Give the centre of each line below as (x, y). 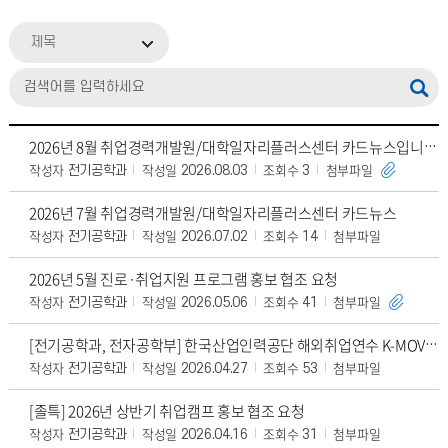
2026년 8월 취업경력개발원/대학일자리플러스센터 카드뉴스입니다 (430, 148)
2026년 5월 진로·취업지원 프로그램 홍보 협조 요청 (183, 279)
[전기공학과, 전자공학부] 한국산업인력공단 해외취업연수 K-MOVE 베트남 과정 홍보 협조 (432, 346)
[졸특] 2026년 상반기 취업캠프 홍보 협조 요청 (166, 411)
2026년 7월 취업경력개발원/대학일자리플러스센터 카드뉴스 (212, 213)
